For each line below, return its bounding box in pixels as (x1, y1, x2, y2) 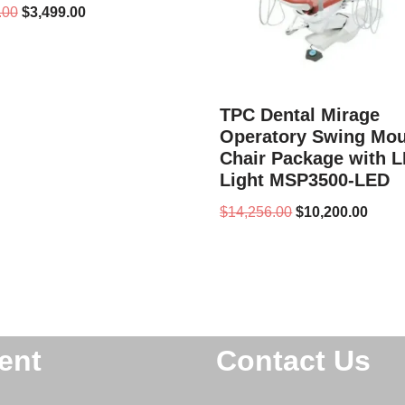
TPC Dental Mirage (220, 105, 381, 126)
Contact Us (216, 344, 371, 378)
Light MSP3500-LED (220, 170, 391, 191)
